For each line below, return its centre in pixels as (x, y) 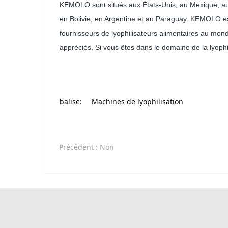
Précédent (78, 147)
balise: (71, 102)
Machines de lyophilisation (137, 102)
